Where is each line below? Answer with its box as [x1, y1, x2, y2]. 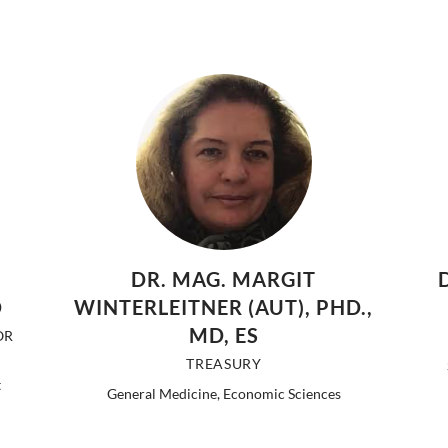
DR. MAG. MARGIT [131, 267, 317, 292]
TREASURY [186, 355, 262, 373]
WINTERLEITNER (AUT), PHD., [74, 295, 374, 320]
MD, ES [188, 323, 259, 348]
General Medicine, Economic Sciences [106, 385, 341, 403]
